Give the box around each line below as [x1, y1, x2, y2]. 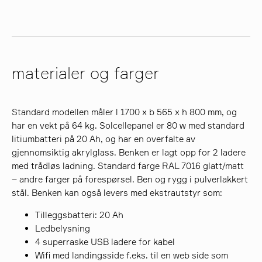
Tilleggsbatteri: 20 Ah [35, 209, 124, 220]
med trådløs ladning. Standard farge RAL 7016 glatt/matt [12, 160, 244, 171]
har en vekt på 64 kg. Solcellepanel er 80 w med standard [12, 119, 245, 131]
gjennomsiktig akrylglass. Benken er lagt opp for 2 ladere [12, 146, 246, 158]
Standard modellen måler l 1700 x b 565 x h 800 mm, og [12, 106, 237, 118]
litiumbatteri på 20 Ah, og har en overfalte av [12, 133, 196, 144]
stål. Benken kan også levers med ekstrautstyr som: [12, 187, 223, 198]
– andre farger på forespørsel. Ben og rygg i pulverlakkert [12, 173, 249, 185]
